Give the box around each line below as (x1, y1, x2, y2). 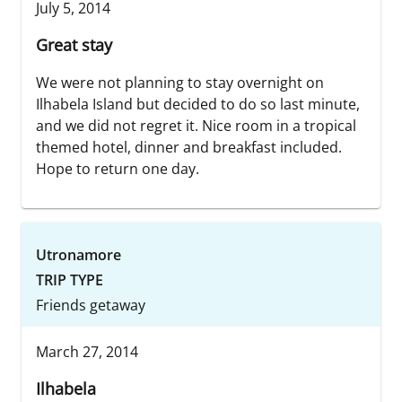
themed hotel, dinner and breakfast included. (36, 136, 342, 157)
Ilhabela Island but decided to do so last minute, (36, 93, 360, 114)
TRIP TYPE (36, 269, 103, 290)
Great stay (36, 33, 112, 56)
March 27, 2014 (36, 341, 138, 362)
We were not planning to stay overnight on (36, 72, 324, 92)
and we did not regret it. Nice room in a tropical (36, 115, 356, 135)
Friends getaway (36, 294, 145, 315)
